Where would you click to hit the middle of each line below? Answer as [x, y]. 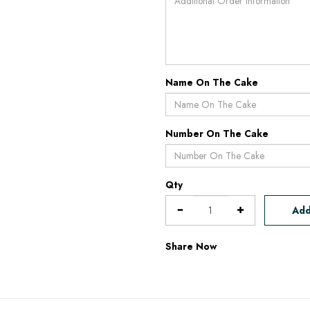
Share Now [191, 246]
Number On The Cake [217, 134]
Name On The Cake [212, 82]
